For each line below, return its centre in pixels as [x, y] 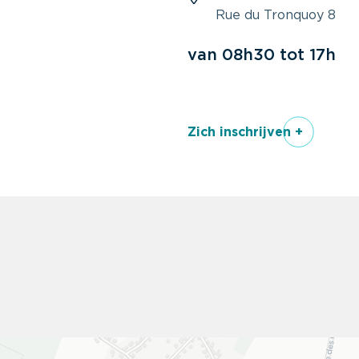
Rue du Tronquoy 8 [275, 15]
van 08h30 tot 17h [261, 55]
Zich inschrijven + [245, 132]
